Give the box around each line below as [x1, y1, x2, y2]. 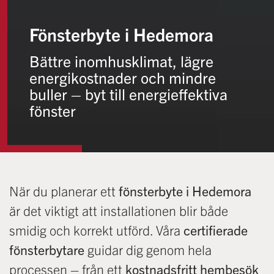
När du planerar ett [9, 182, 119, 199]
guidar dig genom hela [84, 240, 212, 257]
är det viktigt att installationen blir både [9, 201, 228, 218]
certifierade [183, 221, 248, 238]
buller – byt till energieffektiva [29, 83, 228, 103]
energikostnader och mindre [29, 67, 216, 87]
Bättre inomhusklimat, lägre [29, 50, 213, 70]
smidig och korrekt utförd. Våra [9, 221, 183, 238]
